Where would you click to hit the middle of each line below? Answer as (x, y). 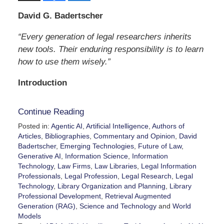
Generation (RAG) (46, 206)
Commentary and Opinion (134, 136)
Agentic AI (66, 126)
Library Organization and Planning (111, 186)
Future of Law (159, 146)
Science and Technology (118, 206)
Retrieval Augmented (138, 196)
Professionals (39, 176)
